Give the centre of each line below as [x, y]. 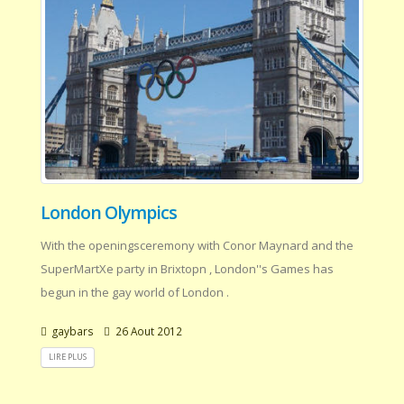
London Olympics [109, 213]
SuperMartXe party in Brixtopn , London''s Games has [187, 269]
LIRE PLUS [68, 357]
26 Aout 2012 [147, 331]
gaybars [72, 331]
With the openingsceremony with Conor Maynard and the [197, 246]
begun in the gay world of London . [135, 293]
